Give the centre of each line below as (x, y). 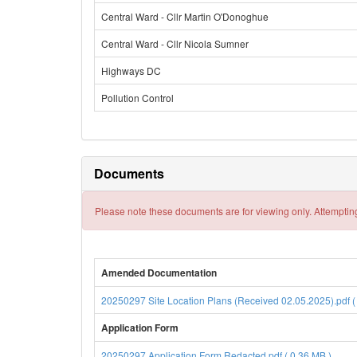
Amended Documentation (159, 273)
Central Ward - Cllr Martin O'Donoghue (185, 16)
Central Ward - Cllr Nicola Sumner (175, 43)
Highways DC (131, 71)
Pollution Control (137, 98)
